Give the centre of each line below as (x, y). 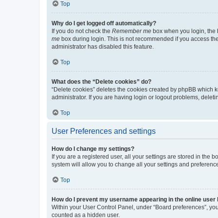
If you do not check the (82, 31)
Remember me (132, 31)
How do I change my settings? (93, 149)
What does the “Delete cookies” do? (101, 82)
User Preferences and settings (104, 131)
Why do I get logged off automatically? (104, 23)
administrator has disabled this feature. (103, 46)
